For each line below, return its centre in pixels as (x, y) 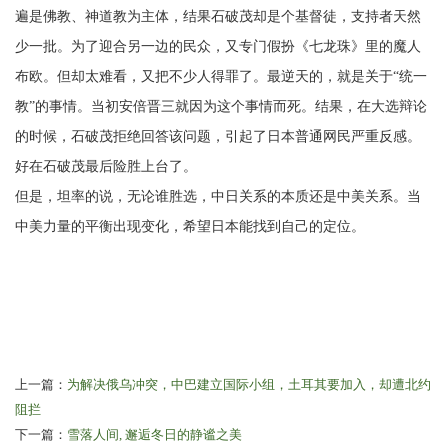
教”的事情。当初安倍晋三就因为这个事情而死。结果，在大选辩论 (221, 107)
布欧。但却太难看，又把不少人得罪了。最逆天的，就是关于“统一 (221, 77)
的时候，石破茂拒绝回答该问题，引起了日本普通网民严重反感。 (218, 137)
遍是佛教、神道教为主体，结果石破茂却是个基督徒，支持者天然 (218, 17)
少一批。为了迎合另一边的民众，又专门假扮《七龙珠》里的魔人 (218, 47)
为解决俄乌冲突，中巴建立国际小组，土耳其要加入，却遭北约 (249, 385)
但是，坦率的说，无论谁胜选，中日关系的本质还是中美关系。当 (218, 197)
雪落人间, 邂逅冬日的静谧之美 (154, 435)
